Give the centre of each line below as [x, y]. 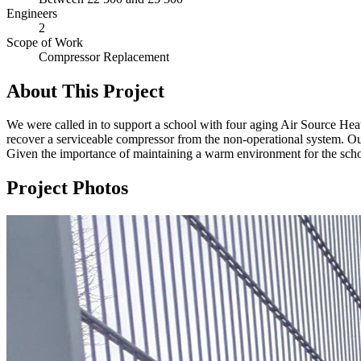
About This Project [85, 91]
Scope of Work [45, 42]
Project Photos [67, 188]
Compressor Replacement [104, 56]
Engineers [32, 13]
